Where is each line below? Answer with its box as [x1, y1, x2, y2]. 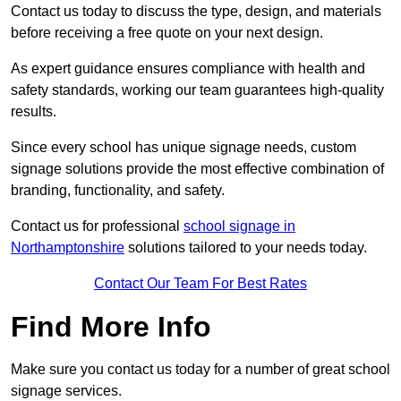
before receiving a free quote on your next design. [11, 25, 323, 41]
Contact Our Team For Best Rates [94, 276, 307, 292]
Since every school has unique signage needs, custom [11, 140, 356, 156]
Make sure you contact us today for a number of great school [11, 362, 390, 378]
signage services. [11, 383, 122, 399]
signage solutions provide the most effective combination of [11, 161, 384, 177]
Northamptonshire [11, 240, 124, 256]
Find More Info [11, 311, 211, 344]
